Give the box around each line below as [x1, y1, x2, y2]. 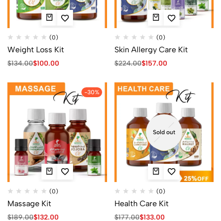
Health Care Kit [114, 198, 169, 208]
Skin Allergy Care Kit [114, 45, 188, 54]
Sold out [152, 128, 175, 136]
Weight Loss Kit [7, 45, 64, 54]
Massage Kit [7, 198, 51, 208]
